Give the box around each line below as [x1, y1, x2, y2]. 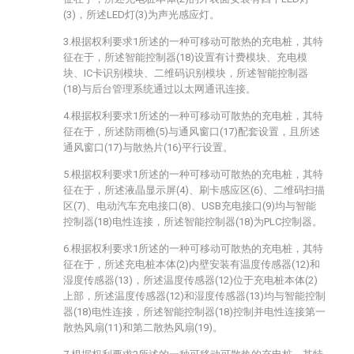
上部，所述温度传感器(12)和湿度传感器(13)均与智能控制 [63, 290, 326, 302]
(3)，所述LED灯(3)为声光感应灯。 [63, 9, 220, 21]
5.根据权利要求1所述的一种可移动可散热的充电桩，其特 [63, 168, 323, 180]
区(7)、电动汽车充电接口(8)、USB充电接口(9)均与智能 [63, 200, 316, 212]
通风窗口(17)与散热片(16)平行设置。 [63, 141, 233, 153]
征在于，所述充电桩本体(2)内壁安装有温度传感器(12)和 [63, 258, 320, 270]
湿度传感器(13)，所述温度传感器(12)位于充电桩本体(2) [63, 274, 318, 286]
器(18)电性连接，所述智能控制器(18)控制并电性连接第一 [63, 306, 326, 318]
